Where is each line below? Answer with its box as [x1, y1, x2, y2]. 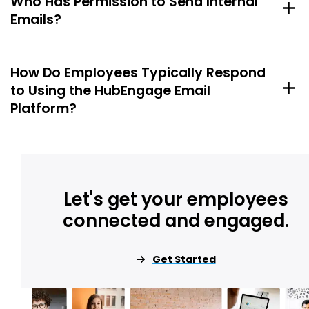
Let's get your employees [63, 187, 289, 212]
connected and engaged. [63, 208, 290, 234]
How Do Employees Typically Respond [10, 63, 266, 83]
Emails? [10, 10, 61, 30]
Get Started [152, 252, 216, 267]
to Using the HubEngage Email [10, 81, 210, 101]
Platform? [10, 99, 77, 119]
